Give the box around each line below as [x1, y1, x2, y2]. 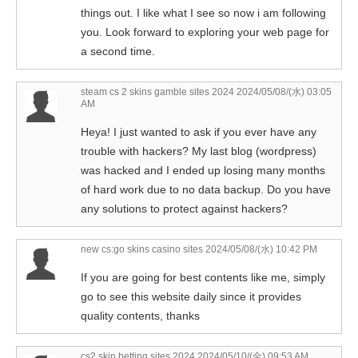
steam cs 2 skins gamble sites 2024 [81, 86, 234, 98]
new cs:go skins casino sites [81, 244, 203, 256]
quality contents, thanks [81, 309, 200, 323]
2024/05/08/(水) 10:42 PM [203, 244, 317, 256]
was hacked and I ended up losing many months [81, 164, 325, 177]
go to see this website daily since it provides [81, 290, 301, 304]
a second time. [81, 45, 155, 58]
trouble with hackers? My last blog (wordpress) [81, 145, 316, 158]
